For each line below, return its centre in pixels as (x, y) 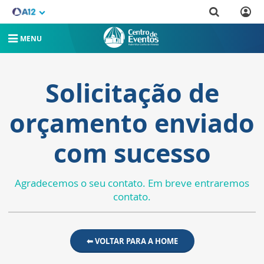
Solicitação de (132, 93)
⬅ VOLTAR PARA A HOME (132, 241)
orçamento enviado (132, 123)
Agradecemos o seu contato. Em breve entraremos (132, 183)
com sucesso (132, 153)
